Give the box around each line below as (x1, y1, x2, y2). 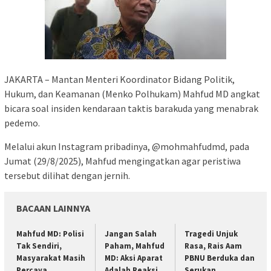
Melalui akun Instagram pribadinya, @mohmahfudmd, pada (4, 140, 249, 153)
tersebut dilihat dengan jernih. (4, 169, 130, 182)
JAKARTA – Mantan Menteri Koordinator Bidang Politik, (4, 73, 235, 86)
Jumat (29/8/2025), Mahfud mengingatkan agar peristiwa (4, 155, 241, 168)
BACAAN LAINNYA (16, 202, 90, 215)
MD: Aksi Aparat (105, 253, 163, 264)
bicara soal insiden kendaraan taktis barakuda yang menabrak (4, 102, 258, 115)
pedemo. (4, 117, 40, 129)
